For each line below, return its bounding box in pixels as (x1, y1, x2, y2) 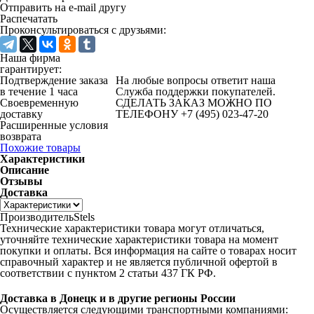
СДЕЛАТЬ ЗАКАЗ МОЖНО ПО (116, 97, 272, 109)
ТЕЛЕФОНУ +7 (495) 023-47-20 (116, 108, 268, 120)
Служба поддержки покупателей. (116, 86, 275, 97)
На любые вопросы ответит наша (116, 74, 275, 86)
